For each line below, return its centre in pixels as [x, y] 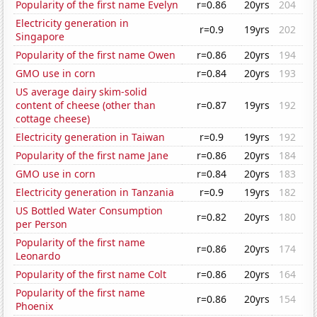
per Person [42, 224]
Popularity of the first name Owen [96, 55]
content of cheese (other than [86, 105]
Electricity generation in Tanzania [95, 192]
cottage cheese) [53, 119]
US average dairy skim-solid [82, 92]
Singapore [40, 37]
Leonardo [38, 256]
